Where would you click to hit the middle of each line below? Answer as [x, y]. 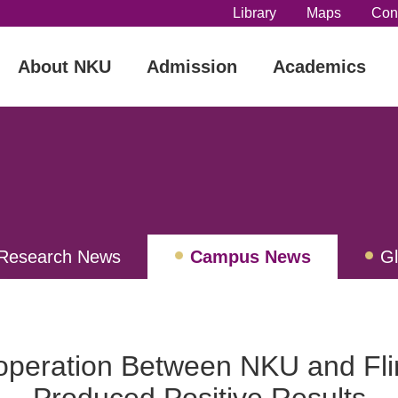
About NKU [64, 67]
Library [255, 13]
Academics [319, 67]
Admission [192, 67]
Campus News [251, 257]
